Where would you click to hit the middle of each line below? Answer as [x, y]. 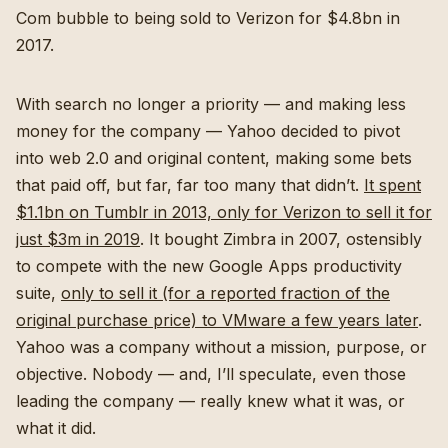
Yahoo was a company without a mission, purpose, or [221, 347]
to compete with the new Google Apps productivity [209, 266]
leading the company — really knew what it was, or [210, 401]
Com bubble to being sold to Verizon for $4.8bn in [208, 18]
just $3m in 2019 [78, 239]
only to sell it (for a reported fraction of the [225, 293]
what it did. [58, 428]
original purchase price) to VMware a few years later [217, 320]
